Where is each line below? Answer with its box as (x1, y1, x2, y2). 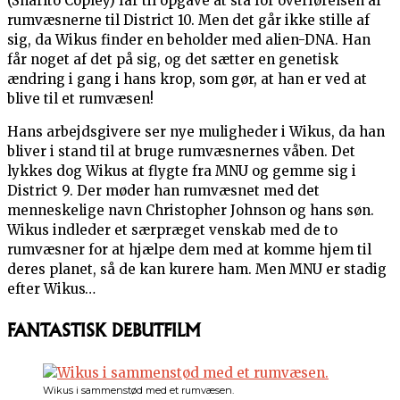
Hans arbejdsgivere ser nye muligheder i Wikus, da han (7, 123, 385, 141)
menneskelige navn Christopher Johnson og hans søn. (7, 202, 374, 220)
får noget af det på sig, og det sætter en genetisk (7, 51, 338, 69)
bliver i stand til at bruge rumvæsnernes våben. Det (7, 143, 355, 161)
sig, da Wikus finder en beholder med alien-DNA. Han (7, 31, 371, 49)
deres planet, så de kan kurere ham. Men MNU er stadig (7, 261, 387, 279)
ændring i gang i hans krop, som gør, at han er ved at (7, 71, 367, 88)
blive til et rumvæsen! (7, 90, 154, 108)
